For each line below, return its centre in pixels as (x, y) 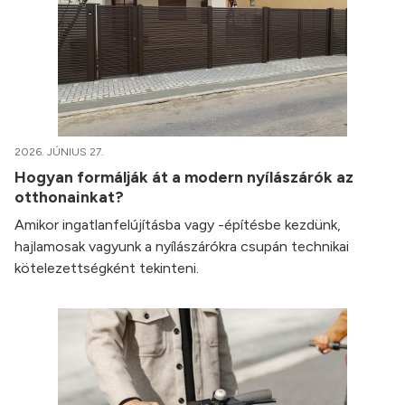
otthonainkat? (71, 197)
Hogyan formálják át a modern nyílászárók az (184, 177)
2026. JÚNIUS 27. (59, 152)
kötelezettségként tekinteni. (107, 268)
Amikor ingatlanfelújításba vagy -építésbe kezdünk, (178, 225)
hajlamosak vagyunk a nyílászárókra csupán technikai (182, 247)
